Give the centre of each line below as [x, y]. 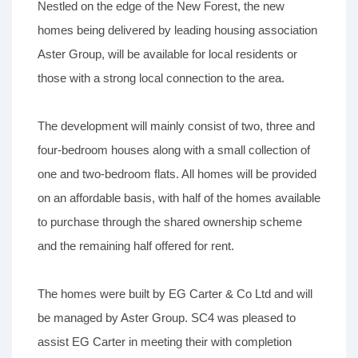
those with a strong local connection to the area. [161, 78]
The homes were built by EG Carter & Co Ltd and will [175, 294]
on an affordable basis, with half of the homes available [179, 198]
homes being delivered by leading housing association [177, 30]
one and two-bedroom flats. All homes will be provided [177, 174]
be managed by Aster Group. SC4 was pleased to [167, 318]
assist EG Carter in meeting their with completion [165, 342]
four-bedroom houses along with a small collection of [174, 150]
